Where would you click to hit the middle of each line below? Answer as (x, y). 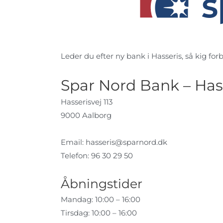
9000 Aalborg (86, 115)
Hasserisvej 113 (87, 102)
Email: (73, 142)
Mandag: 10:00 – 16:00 (101, 199)
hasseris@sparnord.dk (126, 142)
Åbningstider (102, 183)
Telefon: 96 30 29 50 (97, 155)
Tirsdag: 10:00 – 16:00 (99, 213)
